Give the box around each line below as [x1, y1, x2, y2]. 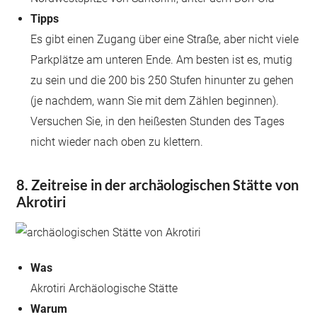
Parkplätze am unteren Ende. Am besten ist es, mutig [30, 53, 293, 67]
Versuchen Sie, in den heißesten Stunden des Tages [30, 115, 285, 128]
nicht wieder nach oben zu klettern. [30, 135, 204, 149]
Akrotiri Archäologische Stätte [30, 282, 178, 295]
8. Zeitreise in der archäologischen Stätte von [16, 176, 299, 193]
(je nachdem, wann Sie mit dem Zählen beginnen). [30, 94, 279, 108]
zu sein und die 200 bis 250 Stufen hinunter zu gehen [30, 74, 294, 87]
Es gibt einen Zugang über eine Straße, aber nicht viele [30, 33, 299, 46]
